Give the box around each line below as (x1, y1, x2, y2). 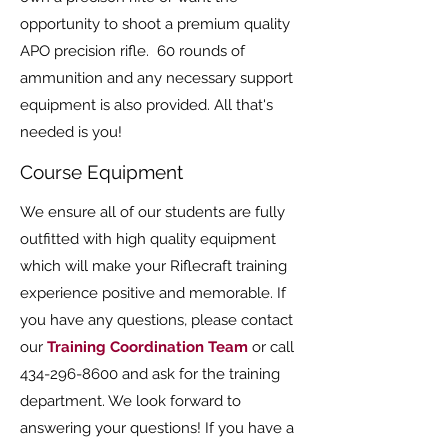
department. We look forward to (20, 392, 241, 410)
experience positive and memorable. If (20, 284, 286, 302)
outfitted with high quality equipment (20, 230, 276, 248)
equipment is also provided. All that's (20, 96, 273, 114)
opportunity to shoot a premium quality (20, 15, 290, 33)
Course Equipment (20, 161, 183, 183)
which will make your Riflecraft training (20, 257, 287, 275)
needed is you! (20, 123, 122, 141)
